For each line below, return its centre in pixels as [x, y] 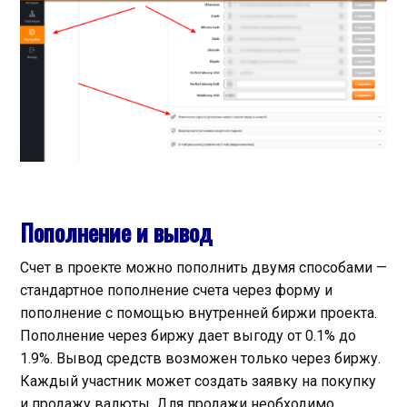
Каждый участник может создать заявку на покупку [198, 382]
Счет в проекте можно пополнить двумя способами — [203, 268]
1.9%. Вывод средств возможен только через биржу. [200, 359]
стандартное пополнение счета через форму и [176, 291]
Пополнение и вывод [116, 233]
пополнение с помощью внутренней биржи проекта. [199, 313]
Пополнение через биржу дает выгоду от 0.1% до [188, 336]
